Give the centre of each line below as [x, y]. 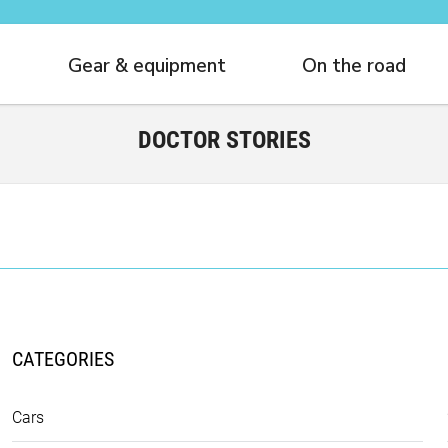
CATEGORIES [62, 359]
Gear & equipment [147, 65]
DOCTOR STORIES [224, 140]
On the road [354, 65]
